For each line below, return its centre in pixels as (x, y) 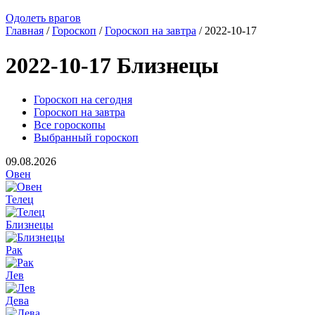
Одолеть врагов (43, 18)
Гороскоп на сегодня (83, 100)
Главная (25, 31)
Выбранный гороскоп (86, 138)
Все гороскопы (70, 125)
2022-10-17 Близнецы (112, 65)
